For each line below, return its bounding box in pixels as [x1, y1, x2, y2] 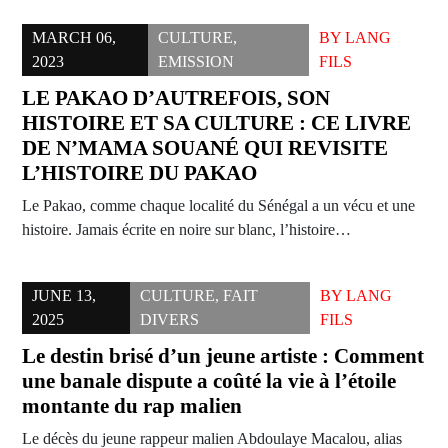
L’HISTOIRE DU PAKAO [22, 161, 257, 186]
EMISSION [158, 53, 235, 71]
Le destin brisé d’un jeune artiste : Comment [22, 344, 424, 369]
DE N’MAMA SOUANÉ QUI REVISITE [22, 136, 388, 161]
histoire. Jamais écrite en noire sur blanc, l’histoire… [22, 221, 351, 239]
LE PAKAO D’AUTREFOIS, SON [22, 86, 330, 111]
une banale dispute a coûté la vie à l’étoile [22, 369, 396, 394]
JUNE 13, [32, 287, 96, 305]
